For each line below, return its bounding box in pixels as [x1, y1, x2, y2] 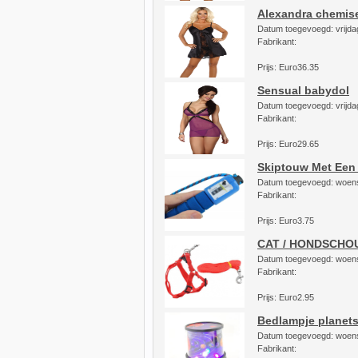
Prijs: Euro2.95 [257, 292, 314, 302]
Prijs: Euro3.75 [257, 216, 314, 225]
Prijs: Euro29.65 [257, 139, 319, 149]
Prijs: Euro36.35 [257, 62, 319, 72]
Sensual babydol [257, 84, 349, 97]
